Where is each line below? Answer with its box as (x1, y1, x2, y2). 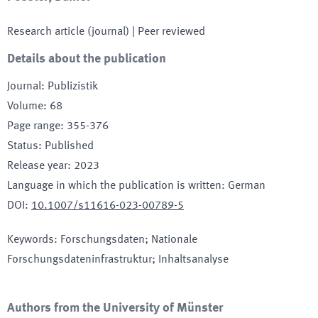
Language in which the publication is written (7, 180, 221, 192)
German (228, 180, 265, 192)
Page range (7, 121, 60, 132)
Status (7, 141, 38, 152)
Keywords (7, 234, 54, 246)
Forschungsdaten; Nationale (60, 234, 197, 246)
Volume (7, 101, 43, 112)
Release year (7, 160, 67, 172)
